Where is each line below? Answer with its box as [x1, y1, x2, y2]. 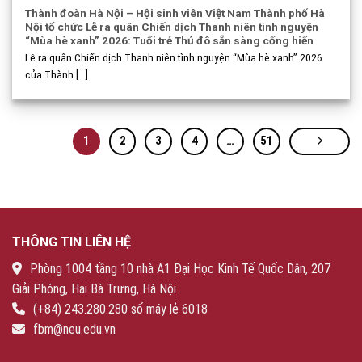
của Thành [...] [25, 67, 89, 81]
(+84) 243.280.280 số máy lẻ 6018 [33, 301, 208, 317]
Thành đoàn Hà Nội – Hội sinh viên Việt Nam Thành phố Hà [25, 6, 326, 20]
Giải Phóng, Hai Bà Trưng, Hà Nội [12, 280, 176, 297]
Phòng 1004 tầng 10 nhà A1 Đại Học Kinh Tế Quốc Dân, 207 [30, 260, 330, 276]
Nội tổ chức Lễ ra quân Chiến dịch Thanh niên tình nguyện [25, 20, 319, 34]
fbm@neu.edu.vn [33, 321, 116, 337]
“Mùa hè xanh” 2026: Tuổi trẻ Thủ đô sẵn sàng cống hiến [25, 34, 314, 48]
